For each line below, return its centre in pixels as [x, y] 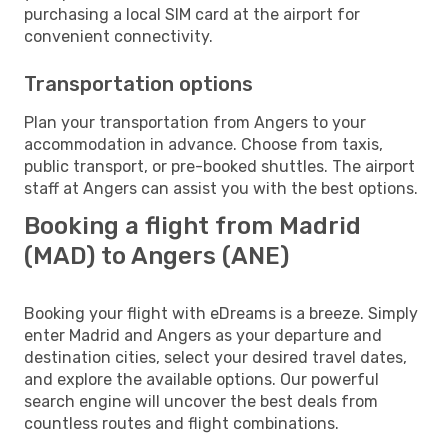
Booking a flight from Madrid [192, 225]
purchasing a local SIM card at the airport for [192, 14]
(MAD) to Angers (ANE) [156, 255]
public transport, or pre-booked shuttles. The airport [219, 166]
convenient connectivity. [118, 36]
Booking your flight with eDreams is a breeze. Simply [221, 313]
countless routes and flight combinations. [181, 423]
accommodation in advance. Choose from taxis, [203, 144]
